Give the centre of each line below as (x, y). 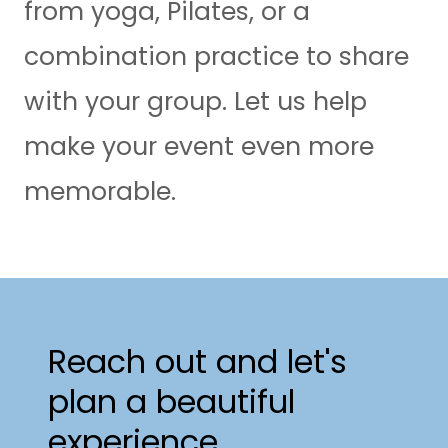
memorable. (100, 192)
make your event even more (199, 147)
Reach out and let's (197, 362)
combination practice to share (216, 57)
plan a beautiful (171, 402)
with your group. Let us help (195, 102)
